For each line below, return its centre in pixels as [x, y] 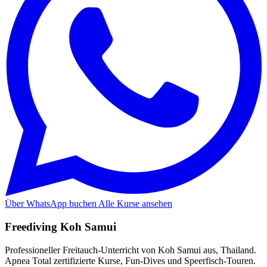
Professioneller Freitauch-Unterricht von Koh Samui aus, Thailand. [131, 250]
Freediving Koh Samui [60, 226]
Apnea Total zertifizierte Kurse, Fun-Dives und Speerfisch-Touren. [130, 260]
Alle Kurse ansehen [135, 204]
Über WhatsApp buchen [52, 204]
